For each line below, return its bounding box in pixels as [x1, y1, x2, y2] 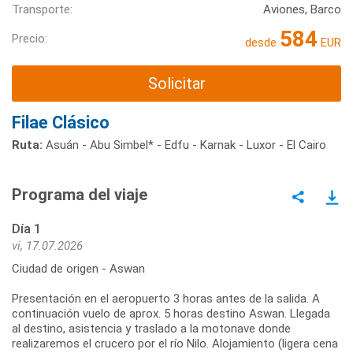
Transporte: [12, 2, 72, 17]
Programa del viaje [12, 185, 147, 205]
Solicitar [147, 73, 206, 93]
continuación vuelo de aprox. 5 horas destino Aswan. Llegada [12, 307, 330, 321]
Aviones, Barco [263, 2, 341, 17]
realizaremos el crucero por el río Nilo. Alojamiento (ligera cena [12, 336, 338, 351]
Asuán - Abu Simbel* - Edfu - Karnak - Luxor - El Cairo [43, 138, 326, 153]
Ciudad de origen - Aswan [12, 262, 145, 277]
